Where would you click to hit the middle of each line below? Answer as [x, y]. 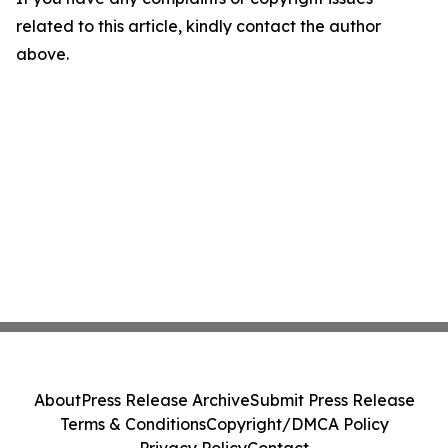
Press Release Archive [165, 400]
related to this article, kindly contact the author [198, 26]
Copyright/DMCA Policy [297, 424]
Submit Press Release [332, 400]
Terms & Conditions [132, 424]
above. [42, 54]
